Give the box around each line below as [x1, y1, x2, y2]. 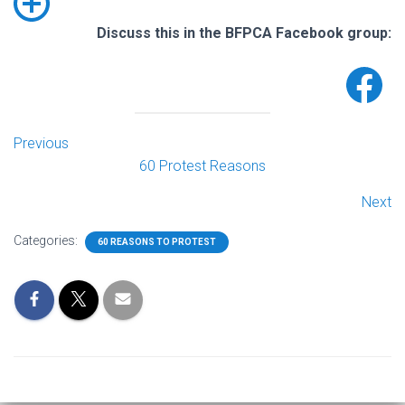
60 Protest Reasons [139, 157, 266, 174]
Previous [14, 135, 69, 152]
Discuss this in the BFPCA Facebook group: [97, 24, 391, 42]
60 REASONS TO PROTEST [98, 237, 216, 247]
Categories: [14, 233, 80, 248]
